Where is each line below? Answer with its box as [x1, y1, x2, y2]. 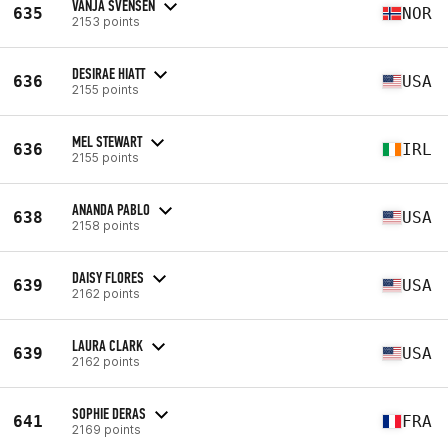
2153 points [72, 13, 140, 29]
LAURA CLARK [72, 335, 143, 355]
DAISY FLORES [72, 267, 144, 287]
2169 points [72, 421, 141, 437]
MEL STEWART [72, 131, 142, 151]
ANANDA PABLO [72, 199, 150, 219]
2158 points [72, 217, 140, 233]
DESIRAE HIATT [72, 63, 145, 83]
